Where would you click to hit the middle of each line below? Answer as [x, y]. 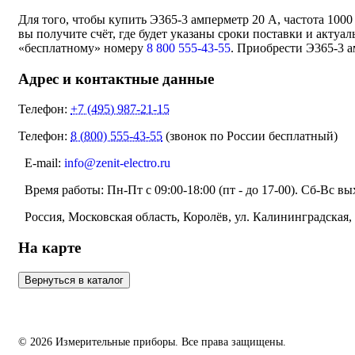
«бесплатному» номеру [82, 48]
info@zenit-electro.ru [117, 163]
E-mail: [41, 163]
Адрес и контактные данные [116, 78]
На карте [50, 248]
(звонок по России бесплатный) [250, 136]
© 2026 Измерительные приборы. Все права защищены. [152, 342]
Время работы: [63, 190]
